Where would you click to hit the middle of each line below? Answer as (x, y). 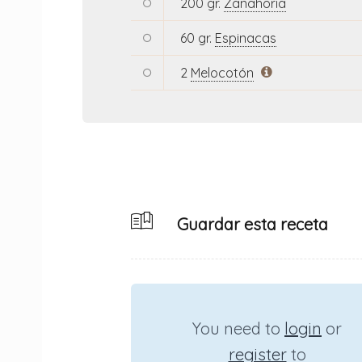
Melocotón (222, 72)
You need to (238, 328)
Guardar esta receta (250, 224)
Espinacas (246, 38)
